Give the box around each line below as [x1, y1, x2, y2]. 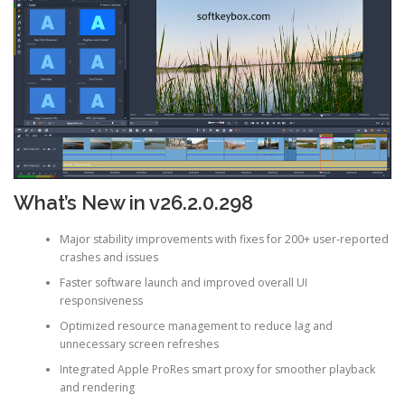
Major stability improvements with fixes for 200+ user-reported [59, 231, 389, 248]
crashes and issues [59, 250, 158, 266]
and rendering [59, 380, 135, 396]
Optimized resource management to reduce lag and [59, 318, 333, 334]
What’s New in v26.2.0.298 [14, 190, 253, 214]
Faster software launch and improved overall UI [59, 275, 307, 291]
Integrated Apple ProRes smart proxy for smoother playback [59, 362, 375, 378]
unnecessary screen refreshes [59, 336, 219, 353]
